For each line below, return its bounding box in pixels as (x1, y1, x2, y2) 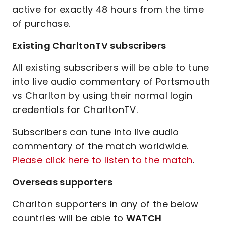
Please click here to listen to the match (12, 154, 193, 166)
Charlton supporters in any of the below (12, 198, 199, 210)
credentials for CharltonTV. (12, 103, 138, 116)
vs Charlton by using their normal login (12, 89, 193, 102)
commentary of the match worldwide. (12, 140, 189, 152)
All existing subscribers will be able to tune (12, 61, 209, 74)
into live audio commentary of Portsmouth (12, 75, 210, 88)
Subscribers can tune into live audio (12, 126, 179, 138)
